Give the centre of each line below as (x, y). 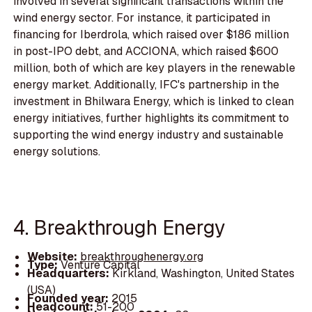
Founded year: (69, 298)
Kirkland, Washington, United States (203, 273)
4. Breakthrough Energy (119, 228)
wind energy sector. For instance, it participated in (142, 17)
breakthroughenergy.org (141, 256)
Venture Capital (100, 265)
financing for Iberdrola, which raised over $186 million (151, 34)
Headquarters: (69, 273)
